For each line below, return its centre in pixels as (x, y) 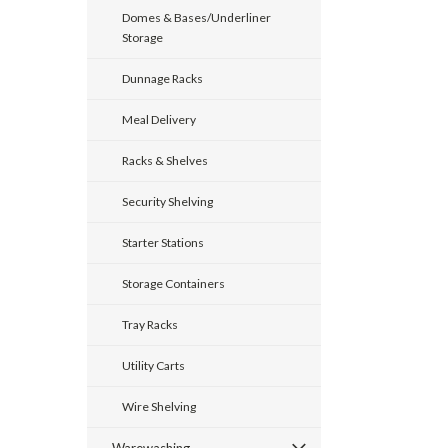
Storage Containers (173, 283)
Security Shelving (167, 201)
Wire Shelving (159, 406)
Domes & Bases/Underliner (196, 17)
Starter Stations (163, 242)
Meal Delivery (159, 119)
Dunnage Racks (162, 78)
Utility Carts (153, 365)
